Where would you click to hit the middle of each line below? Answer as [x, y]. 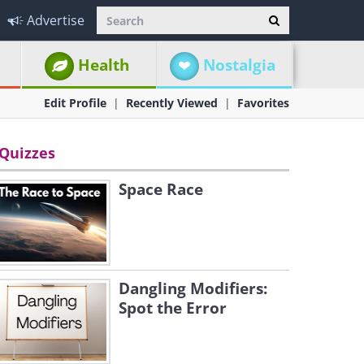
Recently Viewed [172, 103]
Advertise [56, 20]
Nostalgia [239, 65]
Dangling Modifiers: [193, 288]
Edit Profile [75, 103]
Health [104, 65]
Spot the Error [173, 308]
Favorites [263, 103]
